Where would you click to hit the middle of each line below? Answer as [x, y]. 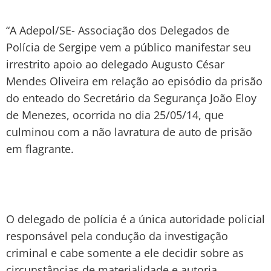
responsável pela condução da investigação [117, 236]
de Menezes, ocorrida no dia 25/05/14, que [115, 115]
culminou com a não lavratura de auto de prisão [129, 132]
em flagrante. [40, 149]
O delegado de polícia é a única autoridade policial [135, 219]
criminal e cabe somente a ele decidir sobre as [125, 253]
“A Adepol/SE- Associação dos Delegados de [118, 30]
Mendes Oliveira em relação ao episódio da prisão [134, 81]
